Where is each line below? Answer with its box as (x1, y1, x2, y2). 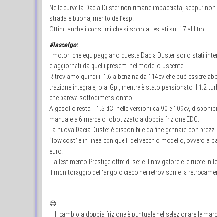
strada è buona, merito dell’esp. (49, 14, 134, 22)
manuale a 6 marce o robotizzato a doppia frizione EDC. (49, 115, 199, 123)
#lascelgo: (49, 40, 78, 48)
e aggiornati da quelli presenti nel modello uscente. (49, 62, 185, 70)
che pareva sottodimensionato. (49, 93, 134, 102)
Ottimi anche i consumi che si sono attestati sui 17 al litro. (49, 25, 206, 33)
